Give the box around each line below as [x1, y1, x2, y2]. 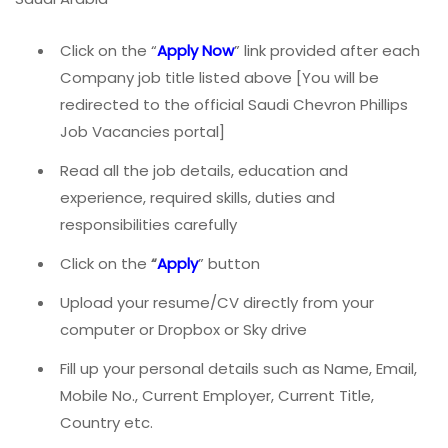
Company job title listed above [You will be [60, 66, 379, 88]
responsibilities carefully [60, 213, 237, 235]
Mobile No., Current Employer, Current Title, [60, 384, 374, 406]
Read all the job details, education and [60, 159, 348, 181]
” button [198, 252, 260, 274]
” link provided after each [234, 39, 420, 61]
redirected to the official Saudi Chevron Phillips [60, 93, 408, 115]
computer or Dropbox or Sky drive [60, 318, 307, 340]
